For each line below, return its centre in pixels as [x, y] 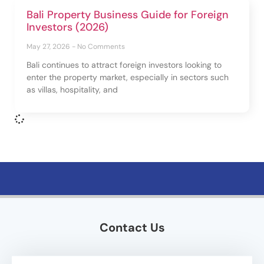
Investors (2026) [67, 27]
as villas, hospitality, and [72, 89]
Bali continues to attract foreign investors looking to [124, 65]
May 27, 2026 [49, 46]
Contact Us [132, 227]
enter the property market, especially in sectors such [128, 77]
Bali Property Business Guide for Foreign [128, 14]
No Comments [101, 46]
